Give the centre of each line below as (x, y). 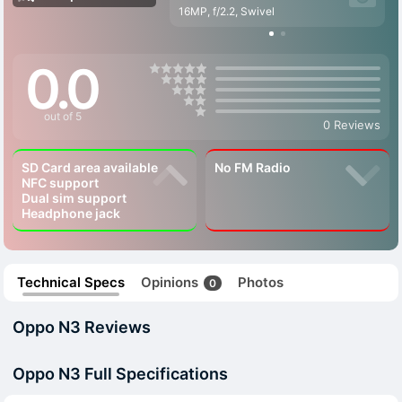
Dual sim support (74, 198)
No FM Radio (253, 167)
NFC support (60, 183)
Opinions (171, 282)
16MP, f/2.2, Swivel (227, 11)
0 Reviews (352, 125)
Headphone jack (71, 213)
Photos (261, 282)
